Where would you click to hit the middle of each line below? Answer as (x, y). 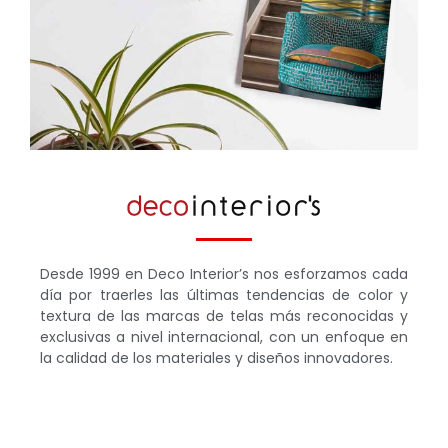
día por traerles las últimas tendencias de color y (224, 295)
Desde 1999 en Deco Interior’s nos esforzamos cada (224, 274)
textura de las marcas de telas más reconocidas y (224, 316)
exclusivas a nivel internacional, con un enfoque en (224, 337)
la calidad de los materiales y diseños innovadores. (216, 358)
